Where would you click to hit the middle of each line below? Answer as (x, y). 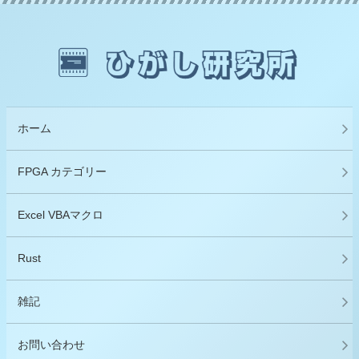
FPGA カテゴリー (62, 171)
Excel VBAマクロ (61, 214)
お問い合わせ (51, 344)
